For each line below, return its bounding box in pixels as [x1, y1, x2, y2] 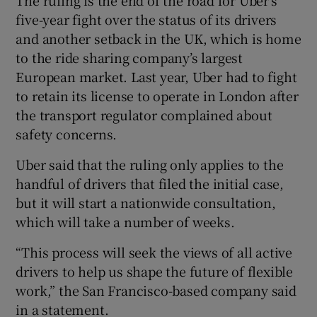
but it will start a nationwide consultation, [16, 193, 276, 212]
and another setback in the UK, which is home [16, 29, 301, 48]
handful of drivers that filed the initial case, [16, 174, 284, 193]
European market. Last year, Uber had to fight [16, 67, 297, 86]
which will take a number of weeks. [16, 212, 235, 231]
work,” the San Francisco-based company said [16, 281, 296, 300]
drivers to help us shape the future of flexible [16, 262, 294, 281]
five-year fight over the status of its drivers [16, 10, 277, 29]
